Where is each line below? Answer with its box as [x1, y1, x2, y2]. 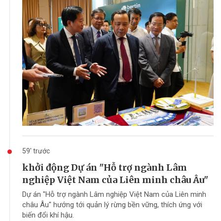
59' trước [22, 147, 50, 155]
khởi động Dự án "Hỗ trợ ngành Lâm [22, 162, 187, 174]
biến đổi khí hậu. [22, 211, 74, 220]
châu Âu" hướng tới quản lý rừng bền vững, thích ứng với [22, 200, 202, 210]
